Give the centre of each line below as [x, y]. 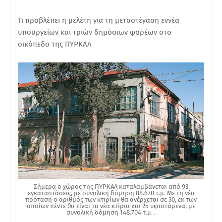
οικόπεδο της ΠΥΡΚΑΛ [55, 44]
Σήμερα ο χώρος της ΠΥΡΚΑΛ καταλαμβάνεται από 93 [111, 186]
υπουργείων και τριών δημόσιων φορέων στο [95, 32]
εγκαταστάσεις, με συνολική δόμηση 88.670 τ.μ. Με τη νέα [111, 193]
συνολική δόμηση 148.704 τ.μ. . [111, 212]
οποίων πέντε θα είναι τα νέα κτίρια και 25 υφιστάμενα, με [111, 206]
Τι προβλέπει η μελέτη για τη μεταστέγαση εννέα [99, 20]
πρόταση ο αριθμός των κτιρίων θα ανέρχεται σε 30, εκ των [111, 199]
